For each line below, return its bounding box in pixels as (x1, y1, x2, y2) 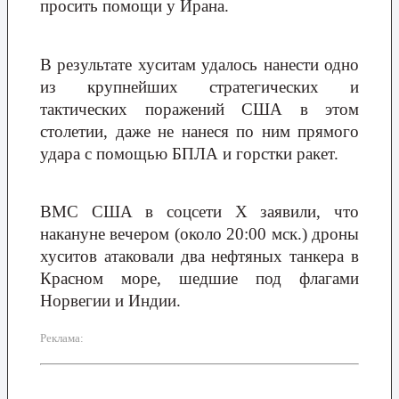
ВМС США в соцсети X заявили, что (40, 201, 359, 221)
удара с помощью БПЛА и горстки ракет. (40, 143, 338, 163)
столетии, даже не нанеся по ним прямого (40, 121, 359, 141)
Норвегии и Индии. (40, 290, 181, 310)
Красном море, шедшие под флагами (40, 268, 359, 288)
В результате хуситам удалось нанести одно (40, 54, 359, 74)
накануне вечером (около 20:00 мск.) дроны (40, 224, 359, 243)
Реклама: (40, 330, 84, 345)
